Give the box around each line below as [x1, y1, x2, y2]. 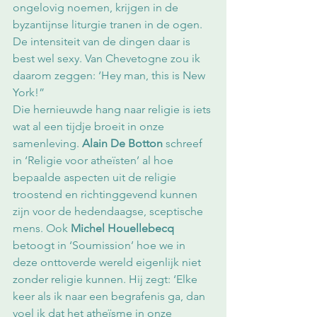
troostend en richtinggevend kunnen [13, 188, 200, 202]
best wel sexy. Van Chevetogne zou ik [13, 52, 203, 66]
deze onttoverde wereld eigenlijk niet [13, 255, 204, 270]
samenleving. [13, 137, 82, 151]
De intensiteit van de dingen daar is [13, 35, 193, 49]
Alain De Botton [82, 137, 163, 151]
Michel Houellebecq [71, 221, 174, 236]
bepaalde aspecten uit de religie [13, 171, 179, 185]
